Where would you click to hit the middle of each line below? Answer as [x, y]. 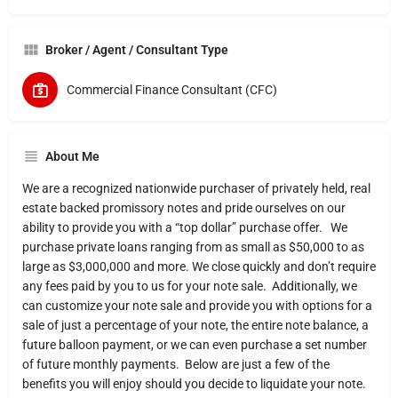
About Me [72, 156]
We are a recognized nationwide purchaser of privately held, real [196, 188]
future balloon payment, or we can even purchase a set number [195, 344]
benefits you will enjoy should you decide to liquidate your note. [194, 383]
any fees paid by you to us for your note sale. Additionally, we [190, 286]
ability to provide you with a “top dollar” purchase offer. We [185, 227]
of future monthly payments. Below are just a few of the [176, 364]
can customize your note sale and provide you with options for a [197, 305]
